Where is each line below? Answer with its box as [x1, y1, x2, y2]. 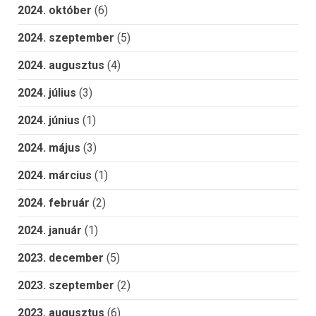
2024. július [18, 86, 76, 100]
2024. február [18, 196, 90, 210]
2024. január [18, 224, 82, 238]
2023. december [18, 251, 104, 265]
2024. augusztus [18, 59, 104, 73]
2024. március [18, 169, 92, 183]
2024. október [18, 4, 92, 18]
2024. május [18, 141, 80, 155]
